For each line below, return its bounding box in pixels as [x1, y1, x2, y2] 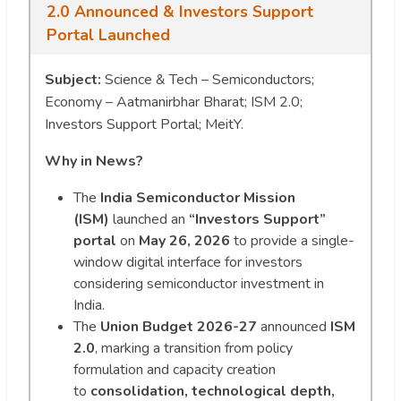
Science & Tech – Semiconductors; [101, 69, 314, 90]
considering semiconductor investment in [73, 273, 324, 294]
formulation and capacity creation [73, 359, 276, 380]
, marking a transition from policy [95, 337, 293, 358]
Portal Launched [46, 24, 170, 47]
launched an [109, 209, 189, 229]
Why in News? [45, 150, 143, 171]
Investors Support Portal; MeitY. [45, 114, 243, 134]
